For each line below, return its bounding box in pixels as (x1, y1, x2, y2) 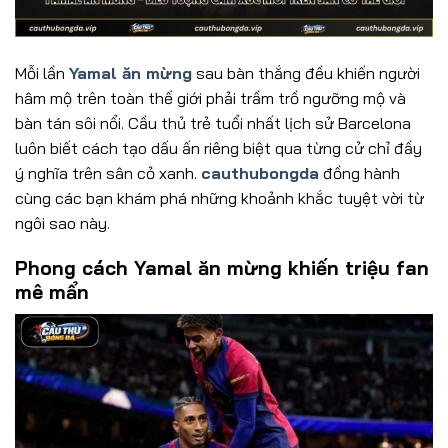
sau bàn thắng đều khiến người (192, 62, 420, 83)
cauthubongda (201, 162, 319, 183)
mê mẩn (15, 280, 89, 305)
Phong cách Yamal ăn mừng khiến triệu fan (15, 256, 429, 281)
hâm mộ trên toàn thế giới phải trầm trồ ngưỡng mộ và (15, 87, 406, 108)
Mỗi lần (15, 62, 69, 83)
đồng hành (319, 162, 400, 183)
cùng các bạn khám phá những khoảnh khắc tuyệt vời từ (15, 187, 424, 208)
